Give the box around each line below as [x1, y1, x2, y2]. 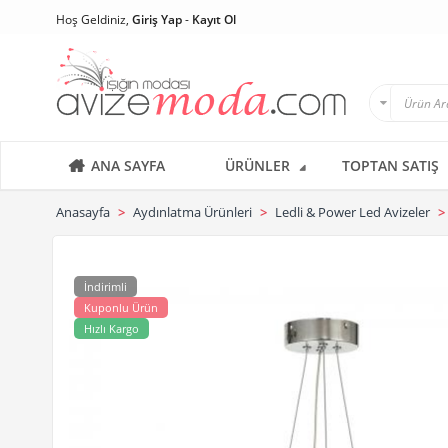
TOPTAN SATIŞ [342, 156, 439, 175]
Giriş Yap [132, 11, 182, 28]
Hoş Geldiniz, [56, 11, 132, 28]
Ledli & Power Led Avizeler [275, 203, 430, 221]
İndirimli [84, 279, 127, 294]
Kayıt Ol [192, 11, 236, 28]
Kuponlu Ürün [84, 300, 158, 315]
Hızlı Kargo [84, 321, 139, 336]
